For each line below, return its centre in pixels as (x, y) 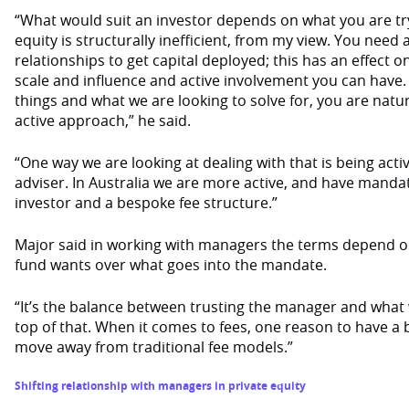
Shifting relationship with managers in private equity (160, 386)
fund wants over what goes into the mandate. (171, 265)
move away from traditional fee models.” (154, 347)
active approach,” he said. (103, 121)
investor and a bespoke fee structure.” (146, 203)
